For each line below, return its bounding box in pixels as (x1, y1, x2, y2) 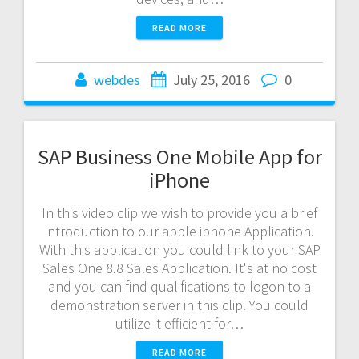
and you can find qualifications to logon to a (48, 276, 311, 296)
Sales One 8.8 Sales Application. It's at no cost (42, 258, 317, 277)
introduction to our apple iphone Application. (45, 221, 314, 240)
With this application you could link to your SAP (38, 240, 321, 259)
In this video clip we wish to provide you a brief (42, 203, 317, 222)
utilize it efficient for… (115, 313, 244, 333)
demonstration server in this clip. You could (50, 295, 309, 314)
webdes (94, 70, 140, 89)
